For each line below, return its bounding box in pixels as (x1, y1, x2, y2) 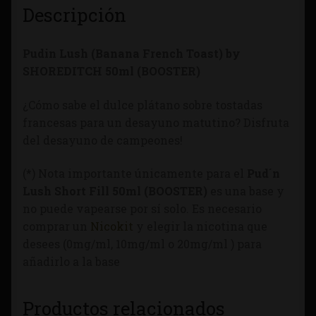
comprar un (23, 219, 90, 234)
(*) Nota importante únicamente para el (23, 166, 247, 181)
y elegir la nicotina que (133, 219, 267, 234)
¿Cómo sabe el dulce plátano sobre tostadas (23, 97, 262, 112)
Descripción (23, 3, 126, 28)
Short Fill (54, 183, 109, 199)
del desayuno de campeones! (23, 132, 183, 147)
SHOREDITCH (23, 63, 105, 79)
